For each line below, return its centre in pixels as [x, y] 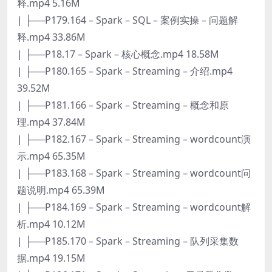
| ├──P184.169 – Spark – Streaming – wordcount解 [134, 207]
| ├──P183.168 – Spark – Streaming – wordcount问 [134, 173]
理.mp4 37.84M [51, 122]
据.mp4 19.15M [51, 258]
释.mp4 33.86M [51, 37]
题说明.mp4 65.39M [61, 190]
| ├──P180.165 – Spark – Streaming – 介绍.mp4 [125, 71]
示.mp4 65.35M [51, 156]
